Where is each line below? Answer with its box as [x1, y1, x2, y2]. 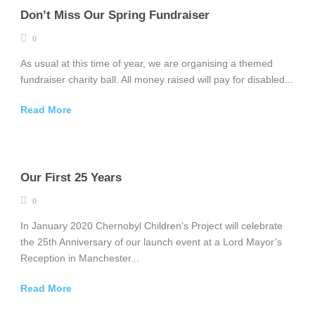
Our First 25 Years [20, 171, 122, 184]
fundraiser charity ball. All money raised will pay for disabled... [20, 74, 293, 85]
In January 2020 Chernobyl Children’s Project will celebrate [20, 220, 283, 231]
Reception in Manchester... [20, 252, 139, 264]
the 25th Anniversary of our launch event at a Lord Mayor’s [20, 236, 282, 247]
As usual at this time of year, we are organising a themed [20, 58, 273, 69]
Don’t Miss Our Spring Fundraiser [20, 8, 210, 22]
